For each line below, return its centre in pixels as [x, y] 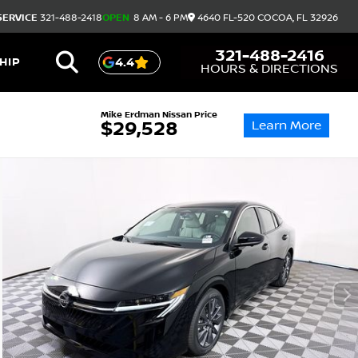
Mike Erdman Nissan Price [159, 115]
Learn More [286, 125]
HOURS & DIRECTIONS [269, 69]
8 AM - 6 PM [159, 18]
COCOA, [277, 18]
